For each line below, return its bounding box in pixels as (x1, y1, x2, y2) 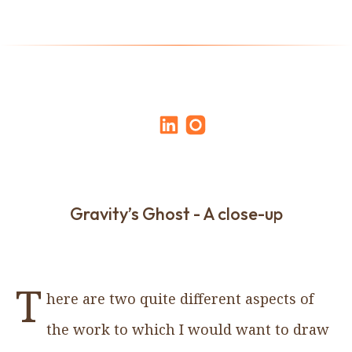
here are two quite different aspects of (46, 288, 314, 308)
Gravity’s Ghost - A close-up (69, 202, 283, 225)
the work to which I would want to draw (46, 319, 330, 339)
